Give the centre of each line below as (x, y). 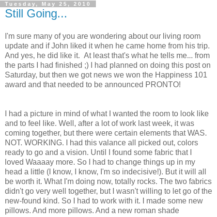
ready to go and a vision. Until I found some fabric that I (98, 153)
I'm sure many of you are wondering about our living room (103, 36)
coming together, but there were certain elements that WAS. (106, 133)
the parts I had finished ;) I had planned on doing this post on (108, 65)
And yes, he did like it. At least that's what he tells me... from (107, 56)
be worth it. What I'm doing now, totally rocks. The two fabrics (108, 182)
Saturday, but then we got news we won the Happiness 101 (106, 75)
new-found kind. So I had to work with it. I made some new (104, 201)
